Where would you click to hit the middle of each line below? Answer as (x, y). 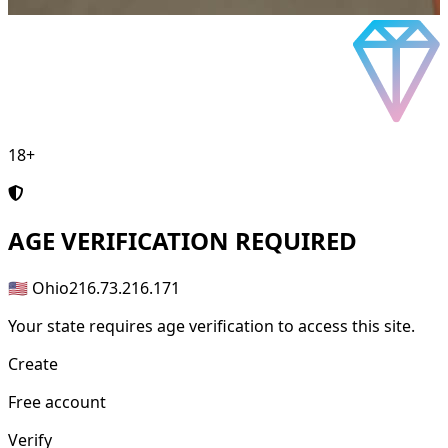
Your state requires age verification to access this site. (211, 326)
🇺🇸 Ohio (38, 288)
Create (33, 364)
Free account (57, 402)
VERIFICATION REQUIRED (206, 241)
